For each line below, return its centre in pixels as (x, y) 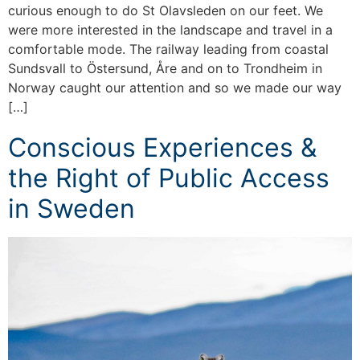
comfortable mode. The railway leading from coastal (168, 49)
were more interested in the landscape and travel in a (170, 30)
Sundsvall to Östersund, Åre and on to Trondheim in (165, 69)
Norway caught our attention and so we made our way (175, 88)
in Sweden (72, 209)
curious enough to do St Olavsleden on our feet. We (166, 11)
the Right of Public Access (169, 178)
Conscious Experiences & (162, 148)
